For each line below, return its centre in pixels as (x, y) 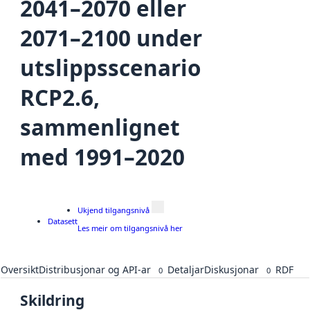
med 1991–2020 (102, 156)
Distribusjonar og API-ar (95, 270)
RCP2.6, (60, 97)
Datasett (63, 221)
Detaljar (186, 270)
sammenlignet (100, 127)
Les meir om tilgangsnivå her (130, 228)
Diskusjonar (231, 270)
